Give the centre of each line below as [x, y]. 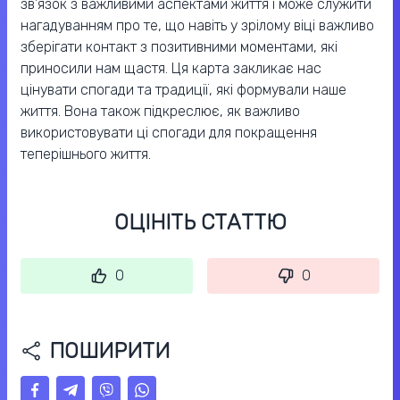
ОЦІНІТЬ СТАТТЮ [200, 223]
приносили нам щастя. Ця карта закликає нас [171, 69]
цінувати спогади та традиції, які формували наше [183, 90]
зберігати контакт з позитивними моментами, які [179, 47]
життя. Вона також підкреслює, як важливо [160, 112]
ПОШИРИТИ [109, 351]
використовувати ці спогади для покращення [169, 133]
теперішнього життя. [87, 154]
